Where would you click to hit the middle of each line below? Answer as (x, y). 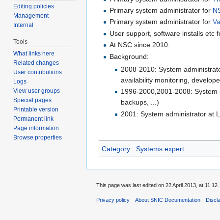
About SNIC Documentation (168, 200)
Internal (24, 25)
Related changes (36, 63)
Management (31, 16)
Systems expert (160, 149)
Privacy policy (113, 200)
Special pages (33, 100)
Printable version (36, 110)
